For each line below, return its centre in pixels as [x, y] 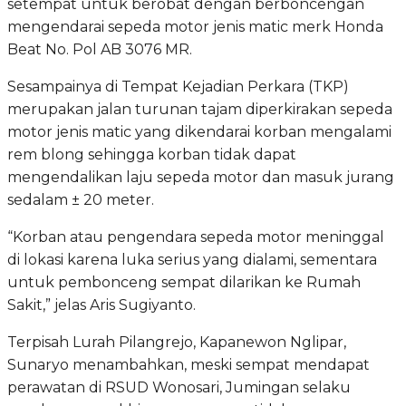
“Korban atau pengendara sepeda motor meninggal [196, 237]
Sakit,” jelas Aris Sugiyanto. [101, 304]
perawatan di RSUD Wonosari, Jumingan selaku [179, 387]
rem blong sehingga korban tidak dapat [152, 154]
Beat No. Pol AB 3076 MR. [100, 49]
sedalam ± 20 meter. [81, 199]
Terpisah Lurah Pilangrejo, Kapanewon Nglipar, [177, 342]
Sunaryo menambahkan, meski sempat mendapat [188, 364]
